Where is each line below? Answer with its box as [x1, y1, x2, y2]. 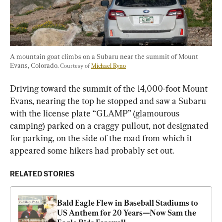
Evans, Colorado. [10, 61, 60, 69]
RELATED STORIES [10, 170, 74, 178]
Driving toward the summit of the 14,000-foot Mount [10, 83, 210, 94]
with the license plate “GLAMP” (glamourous [10, 108, 181, 118]
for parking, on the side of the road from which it [10, 132, 194, 143]
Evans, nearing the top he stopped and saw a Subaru [10, 95, 208, 106]
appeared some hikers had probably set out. [10, 145, 174, 156]
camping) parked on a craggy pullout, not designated [10, 120, 211, 131]
